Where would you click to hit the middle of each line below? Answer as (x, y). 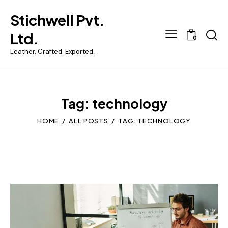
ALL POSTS (89, 121)
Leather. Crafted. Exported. (52, 51)
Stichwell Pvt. (57, 20)
